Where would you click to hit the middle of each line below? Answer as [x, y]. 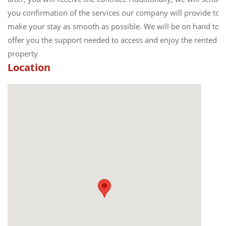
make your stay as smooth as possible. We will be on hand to [114, 26]
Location [29, 67]
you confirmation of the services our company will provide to [114, 12]
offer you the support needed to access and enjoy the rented [112, 40]
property [23, 53]
